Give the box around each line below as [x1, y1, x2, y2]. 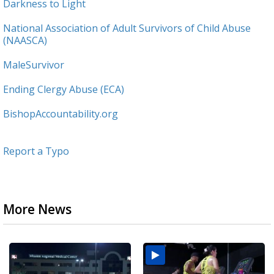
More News [3, 201, 72, 218]
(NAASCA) [3, 34, 47, 48]
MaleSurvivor [3, 58, 64, 72]
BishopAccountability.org [3, 107, 118, 121]
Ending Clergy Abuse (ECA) [3, 83, 124, 97]
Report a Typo [3, 144, 69, 158]
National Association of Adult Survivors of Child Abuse [3, 21, 251, 35]
